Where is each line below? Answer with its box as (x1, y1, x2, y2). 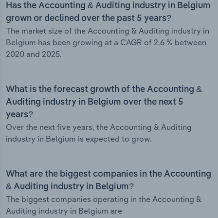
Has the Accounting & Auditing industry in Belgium (6, 1, 211, 11)
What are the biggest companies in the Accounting (6, 170, 211, 179)
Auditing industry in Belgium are (6, 206, 122, 216)
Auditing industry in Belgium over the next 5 (6, 98, 183, 107)
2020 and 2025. (6, 49, 62, 59)
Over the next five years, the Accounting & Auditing (6, 122, 192, 132)
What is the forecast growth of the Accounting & (6, 85, 202, 94)
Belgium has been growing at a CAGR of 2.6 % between (6, 37, 206, 48)
